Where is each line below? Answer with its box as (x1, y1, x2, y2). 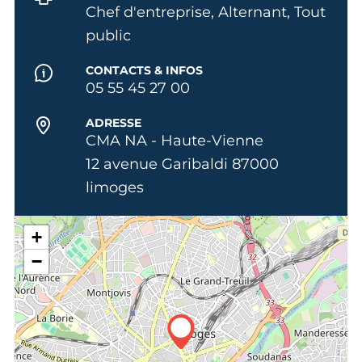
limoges (85, 178, 144, 196)
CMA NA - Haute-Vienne (85, 131, 263, 149)
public (85, 26, 131, 44)
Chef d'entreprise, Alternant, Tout (85, 2, 326, 21)
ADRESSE (85, 115, 141, 130)
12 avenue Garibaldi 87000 (85, 154, 279, 173)
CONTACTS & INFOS (85, 62, 203, 78)
